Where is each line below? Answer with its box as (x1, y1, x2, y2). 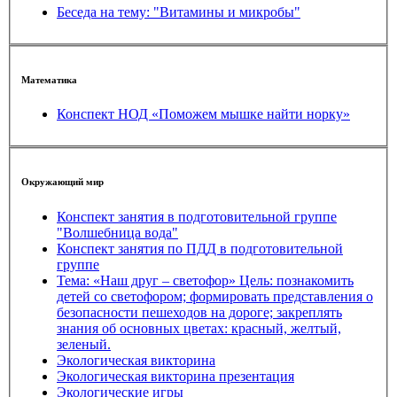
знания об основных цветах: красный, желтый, (57, 321, 341, 336)
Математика (21, 74, 77, 85)
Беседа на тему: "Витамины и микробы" (57, 4, 300, 19)
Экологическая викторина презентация (57, 369, 294, 384)
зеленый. (57, 337, 111, 352)
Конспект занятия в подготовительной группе (57, 209, 337, 224)
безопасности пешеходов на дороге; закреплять (57, 305, 342, 320)
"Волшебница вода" (57, 225, 178, 240)
